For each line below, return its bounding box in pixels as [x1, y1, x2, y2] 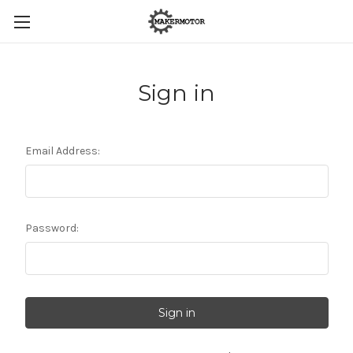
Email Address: [24, 144, 100, 158]
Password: [24, 221, 79, 235]
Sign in [137, 80, 216, 106]
